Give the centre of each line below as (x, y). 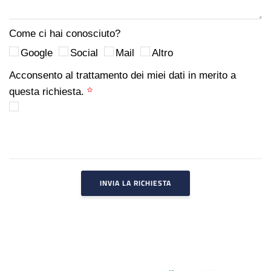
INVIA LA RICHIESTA (135, 183)
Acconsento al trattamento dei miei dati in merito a (122, 75)
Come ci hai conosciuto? (65, 33)
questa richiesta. (48, 91)
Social (84, 53)
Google (37, 53)
